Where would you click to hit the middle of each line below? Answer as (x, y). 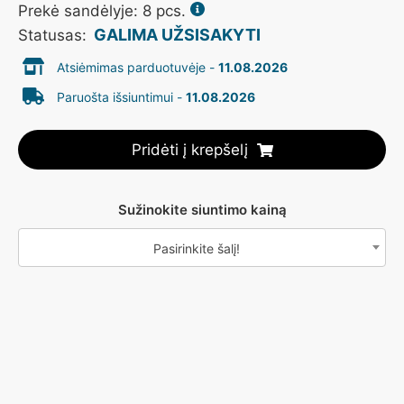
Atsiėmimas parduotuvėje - (138, 68)
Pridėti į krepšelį (189, 150)
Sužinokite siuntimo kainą (202, 210)
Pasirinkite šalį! (197, 249)
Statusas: (55, 36)
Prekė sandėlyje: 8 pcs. (102, 11)
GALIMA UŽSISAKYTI (177, 35)
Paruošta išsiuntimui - (121, 97)
